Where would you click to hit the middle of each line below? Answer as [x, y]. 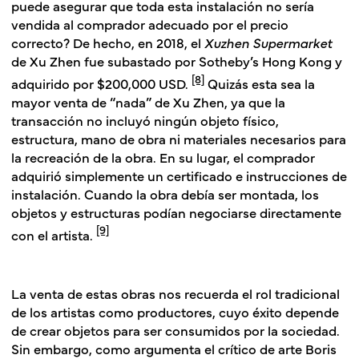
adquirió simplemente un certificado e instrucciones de [179, 175]
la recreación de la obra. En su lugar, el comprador [163, 156]
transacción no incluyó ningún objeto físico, [145, 119]
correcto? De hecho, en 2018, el [108, 42]
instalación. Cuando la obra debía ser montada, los [165, 193]
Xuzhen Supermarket [268, 42]
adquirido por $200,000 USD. [101, 83]
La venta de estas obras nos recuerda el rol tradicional [175, 293]
